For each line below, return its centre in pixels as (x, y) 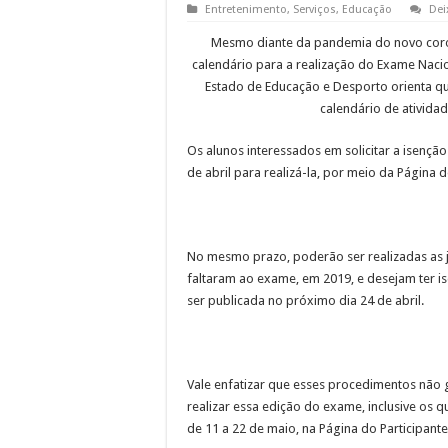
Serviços (314, 9)
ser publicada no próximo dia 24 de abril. (305, 300)
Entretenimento (246, 9)
